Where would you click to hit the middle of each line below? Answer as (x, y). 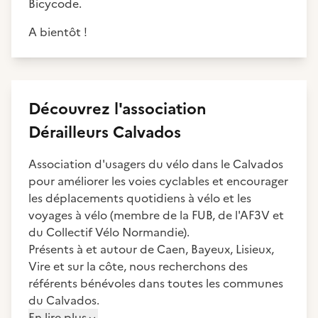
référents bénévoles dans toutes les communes (156, 283)
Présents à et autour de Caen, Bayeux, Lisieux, (151, 249)
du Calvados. (64, 300)
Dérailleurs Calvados (105, 132)
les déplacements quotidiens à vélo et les (140, 198)
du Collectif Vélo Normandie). (109, 232)
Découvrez (71, 109)
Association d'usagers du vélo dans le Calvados (156, 164)
